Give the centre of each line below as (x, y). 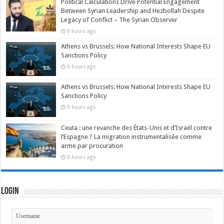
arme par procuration (92, 145)
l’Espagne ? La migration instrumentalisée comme (131, 136)
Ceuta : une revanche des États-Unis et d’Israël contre (137, 127)
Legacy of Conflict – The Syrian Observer (119, 20)
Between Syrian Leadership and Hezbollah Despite (133, 11)
